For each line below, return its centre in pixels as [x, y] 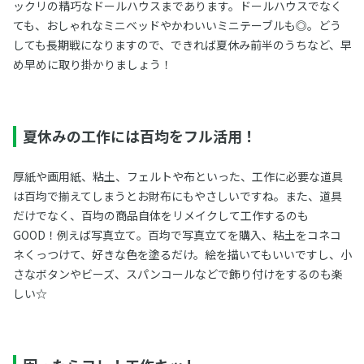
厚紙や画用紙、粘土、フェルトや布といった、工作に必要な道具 [178, 177]
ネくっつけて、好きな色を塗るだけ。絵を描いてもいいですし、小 [182, 255]
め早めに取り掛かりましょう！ [92, 65]
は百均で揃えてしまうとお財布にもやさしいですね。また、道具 [177, 196]
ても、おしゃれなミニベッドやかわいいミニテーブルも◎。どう [177, 26]
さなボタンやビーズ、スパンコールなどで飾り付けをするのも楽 [178, 274]
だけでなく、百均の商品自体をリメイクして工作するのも [160, 216]
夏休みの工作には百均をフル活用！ [139, 136]
